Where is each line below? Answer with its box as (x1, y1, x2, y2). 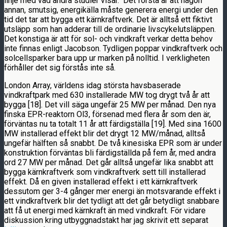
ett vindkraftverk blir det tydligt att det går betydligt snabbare (4, 196, 219, 206)
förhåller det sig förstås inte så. (4, 62, 116, 72)
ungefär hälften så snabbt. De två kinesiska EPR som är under (4, 138, 222, 148)
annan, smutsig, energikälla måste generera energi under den (4, 5, 218, 15)
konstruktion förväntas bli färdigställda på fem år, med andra (4, 147, 216, 158)
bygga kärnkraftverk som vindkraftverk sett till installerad (4, 167, 206, 177)
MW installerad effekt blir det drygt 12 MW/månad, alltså (4, 128, 205, 138)
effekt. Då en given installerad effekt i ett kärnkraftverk (4, 176, 198, 186)
